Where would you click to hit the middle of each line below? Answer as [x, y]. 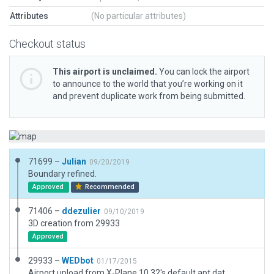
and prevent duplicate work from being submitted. [149, 96]
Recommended [109, 187]
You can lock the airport [203, 72]
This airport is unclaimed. [105, 72]
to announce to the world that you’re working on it [148, 84]
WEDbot [78, 261]
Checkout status [47, 44]
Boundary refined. [62, 174]
